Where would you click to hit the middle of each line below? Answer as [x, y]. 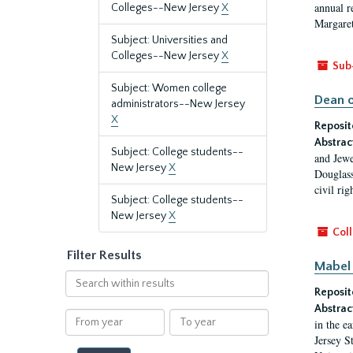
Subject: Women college [169, 88]
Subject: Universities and [169, 40]
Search [82, 277]
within [80, 293]
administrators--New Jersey [178, 104]
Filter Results [104, 255]
